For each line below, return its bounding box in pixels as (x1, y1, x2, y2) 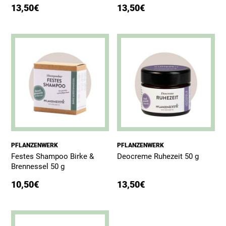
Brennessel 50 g (11, 162, 65, 172)
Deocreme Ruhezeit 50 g (117, 152, 199, 161)
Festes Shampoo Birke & (11, 152, 94, 161)
